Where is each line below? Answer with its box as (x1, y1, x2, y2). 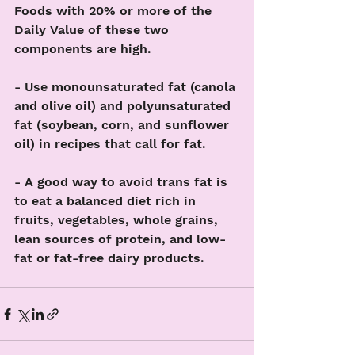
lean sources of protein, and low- (14, 231, 226, 246)
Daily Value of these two (14, 22, 173, 37)
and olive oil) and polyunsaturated (14, 98, 235, 113)
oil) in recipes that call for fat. (14, 136, 206, 151)
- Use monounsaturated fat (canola (14, 79, 239, 94)
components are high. (14, 41, 151, 56)
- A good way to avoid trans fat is (14, 174, 231, 189)
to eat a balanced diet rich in (14, 193, 200, 208)
